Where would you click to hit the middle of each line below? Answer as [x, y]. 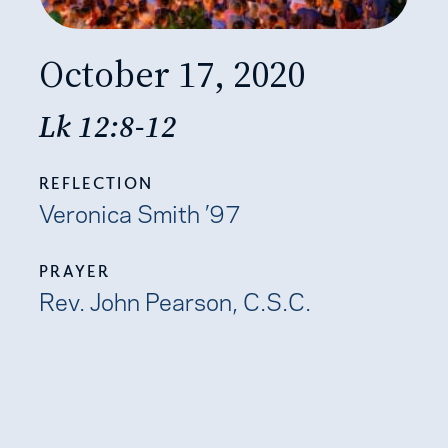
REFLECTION [96, 182]
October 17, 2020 [172, 73]
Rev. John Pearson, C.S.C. [175, 299]
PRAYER [75, 270]
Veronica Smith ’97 [140, 211]
